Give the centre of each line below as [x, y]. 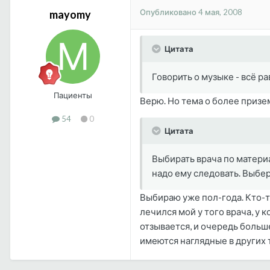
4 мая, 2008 [220, 12]
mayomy [70, 14]
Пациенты [73, 95]
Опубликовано [169, 12]
